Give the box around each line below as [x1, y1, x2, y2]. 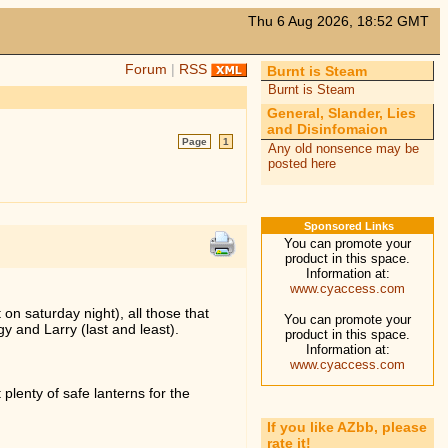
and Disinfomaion [267, 121, 389, 138]
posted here [267, 155, 336, 171]
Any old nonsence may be [267, 140, 419, 156]
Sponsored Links [303, 219, 394, 232]
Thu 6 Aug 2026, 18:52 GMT [248, 12, 430, 29]
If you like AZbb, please [267, 419, 428, 436]
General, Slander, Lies [267, 105, 417, 122]
